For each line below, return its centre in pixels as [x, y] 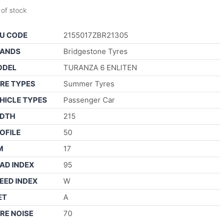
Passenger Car [89, 100]
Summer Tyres [89, 83]
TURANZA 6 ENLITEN [100, 67]
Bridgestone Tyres [96, 51]
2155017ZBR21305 [96, 35]
